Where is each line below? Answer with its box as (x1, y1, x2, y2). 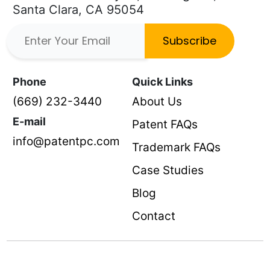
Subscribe (163, 33, 217, 49)
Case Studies (132, 163, 204, 178)
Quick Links (132, 75, 193, 89)
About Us (132, 95, 183, 109)
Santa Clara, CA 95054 (13, 2, 145, 17)
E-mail (13, 115, 46, 128)
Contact (132, 209, 176, 224)
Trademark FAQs (132, 140, 221, 155)
